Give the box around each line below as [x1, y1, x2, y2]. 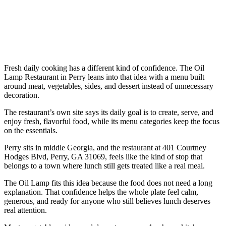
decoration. [4, 91, 39, 99]
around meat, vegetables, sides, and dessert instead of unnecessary [4, 82, 213, 90]
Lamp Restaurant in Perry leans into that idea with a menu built [4, 73, 204, 81]
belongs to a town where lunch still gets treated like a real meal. [4, 161, 205, 170]
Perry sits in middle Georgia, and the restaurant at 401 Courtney [4, 143, 206, 152]
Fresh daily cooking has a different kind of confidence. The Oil [4, 64, 204, 72]
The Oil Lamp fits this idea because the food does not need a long [4, 179, 212, 187]
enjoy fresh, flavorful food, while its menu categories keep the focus [4, 117, 219, 126]
